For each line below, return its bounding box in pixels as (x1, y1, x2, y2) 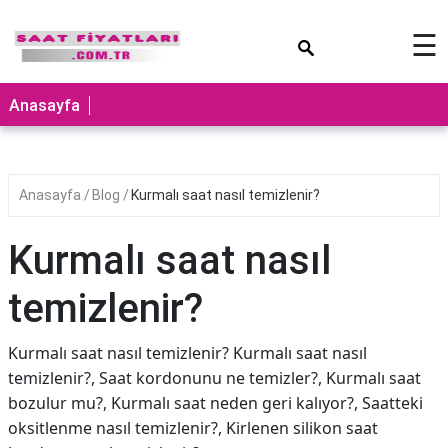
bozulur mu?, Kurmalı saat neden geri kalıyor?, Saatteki (8, 392, 423, 414)
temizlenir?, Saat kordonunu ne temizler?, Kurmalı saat (8, 367, 421, 389)
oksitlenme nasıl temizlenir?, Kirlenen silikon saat (8, 417, 378, 439)
